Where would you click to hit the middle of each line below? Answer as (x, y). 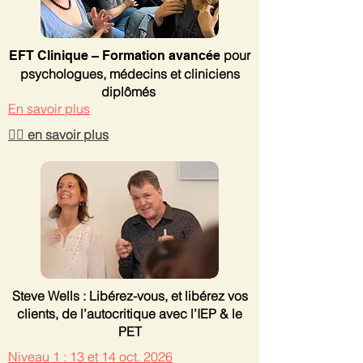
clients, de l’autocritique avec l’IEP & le (130, 314)
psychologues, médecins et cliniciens (130, 74)
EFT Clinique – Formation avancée (116, 56)
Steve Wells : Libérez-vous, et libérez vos (130, 296)
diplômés (130, 92)
